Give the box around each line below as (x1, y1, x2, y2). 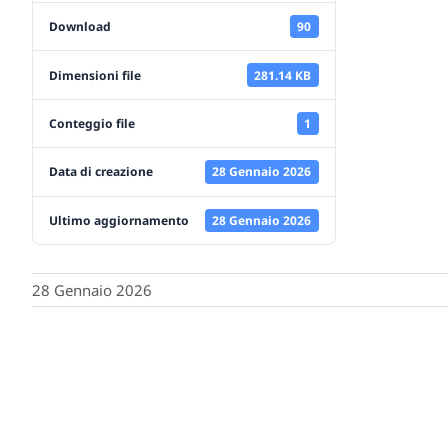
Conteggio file (49, 114, 135, 132)
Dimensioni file (49, 66, 141, 84)
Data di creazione (49, 163, 153, 181)
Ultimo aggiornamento (49, 211, 189, 229)
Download (49, 18, 111, 36)
